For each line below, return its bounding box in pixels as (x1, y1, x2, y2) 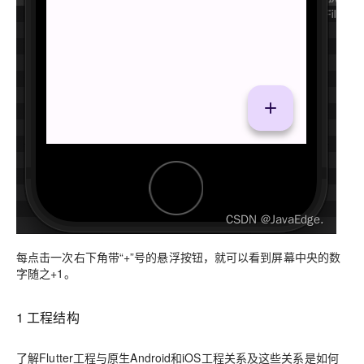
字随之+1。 (16, 265, 76, 281)
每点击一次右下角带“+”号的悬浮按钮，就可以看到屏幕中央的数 (16, 249, 341, 265)
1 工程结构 (16, 308, 80, 327)
